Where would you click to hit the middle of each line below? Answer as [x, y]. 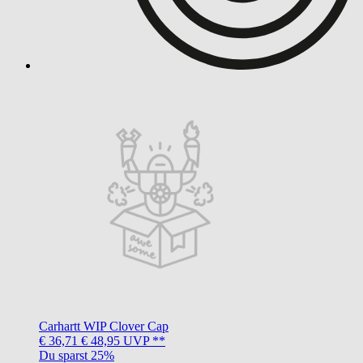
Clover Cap [139, 326]
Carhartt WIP [73, 326]
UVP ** [143, 340]
